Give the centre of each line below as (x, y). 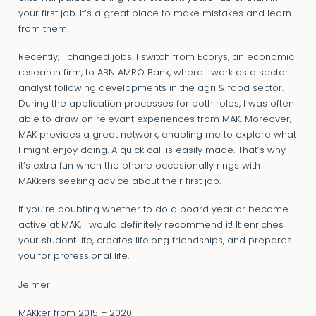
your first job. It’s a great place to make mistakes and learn (154, 13)
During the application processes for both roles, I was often (156, 104)
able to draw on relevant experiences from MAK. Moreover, (154, 120)
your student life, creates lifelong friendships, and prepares (155, 241)
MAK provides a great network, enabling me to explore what (157, 135)
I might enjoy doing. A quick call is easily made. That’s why (152, 151)
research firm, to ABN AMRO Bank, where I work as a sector (153, 73)
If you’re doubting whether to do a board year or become (153, 210)
